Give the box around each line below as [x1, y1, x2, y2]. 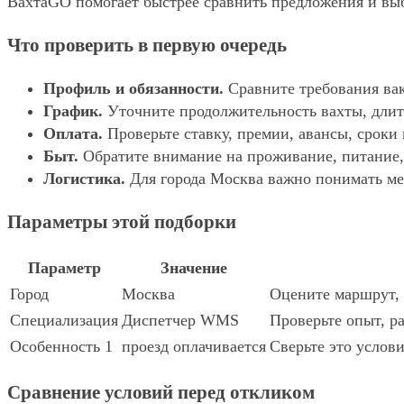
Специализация [10, 311, 118, 330]
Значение [161, 259, 227, 278]
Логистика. [43, 170, 125, 188]
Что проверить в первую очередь [7, 34, 287, 57]
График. [43, 102, 103, 121]
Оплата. [43, 124, 103, 143]
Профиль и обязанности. [43, 79, 224, 98]
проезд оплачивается [122, 337, 266, 356]
